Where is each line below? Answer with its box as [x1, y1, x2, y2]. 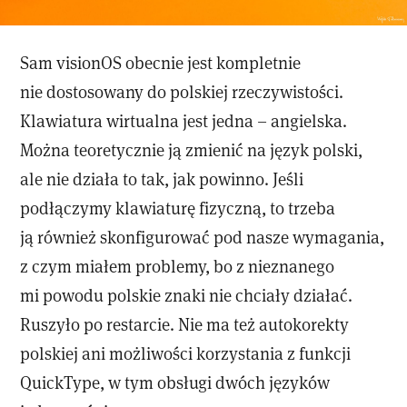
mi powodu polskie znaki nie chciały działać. [20, 283, 353, 307]
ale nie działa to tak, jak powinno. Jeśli [20, 167, 304, 191]
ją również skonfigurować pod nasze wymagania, [20, 225, 385, 249]
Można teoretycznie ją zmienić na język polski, [20, 138, 363, 162]
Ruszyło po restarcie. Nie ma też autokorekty [20, 313, 350, 336]
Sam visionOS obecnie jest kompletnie [20, 51, 302, 74]
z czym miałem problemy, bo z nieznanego [20, 254, 335, 278]
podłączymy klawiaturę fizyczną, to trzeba [20, 196, 336, 220]
